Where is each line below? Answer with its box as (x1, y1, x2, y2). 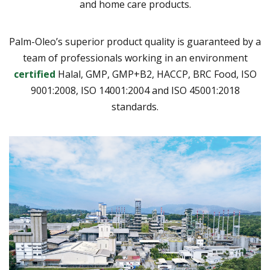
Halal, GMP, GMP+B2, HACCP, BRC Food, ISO (55, 67, 257, 81)
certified (13, 67, 55, 81)
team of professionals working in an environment (22, 51, 248, 65)
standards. (111, 100, 159, 114)
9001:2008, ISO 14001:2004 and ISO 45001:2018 (30, 84, 240, 98)
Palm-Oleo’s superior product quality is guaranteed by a (9, 35, 261, 49)
